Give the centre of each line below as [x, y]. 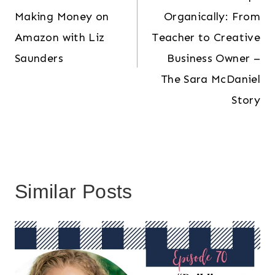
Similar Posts [74, 191]
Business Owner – [214, 58]
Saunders [39, 58]
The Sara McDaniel [210, 79]
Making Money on [62, 16]
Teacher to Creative [206, 37]
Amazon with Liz [60, 37]
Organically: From [212, 16]
